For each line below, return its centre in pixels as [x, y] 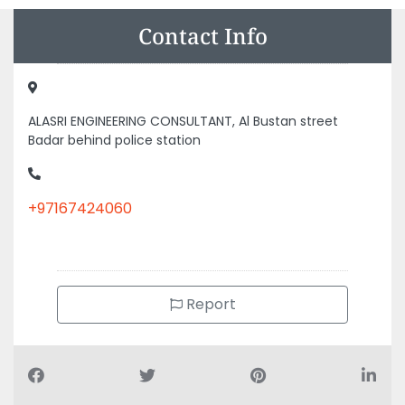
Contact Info [202, 36]
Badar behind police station [114, 140]
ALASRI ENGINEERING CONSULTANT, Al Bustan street [183, 121]
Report [209, 304]
